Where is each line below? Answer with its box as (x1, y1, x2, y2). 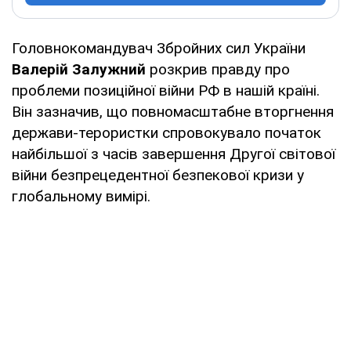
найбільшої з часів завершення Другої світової (12, 144, 335, 163)
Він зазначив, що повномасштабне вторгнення (12, 102, 334, 121)
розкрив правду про (146, 60, 290, 78)
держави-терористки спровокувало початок (12, 123, 321, 142)
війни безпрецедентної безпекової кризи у (12, 165, 304, 184)
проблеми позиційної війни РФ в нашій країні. (12, 81, 320, 100)
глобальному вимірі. (12, 186, 150, 205)
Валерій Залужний (12, 60, 146, 78)
